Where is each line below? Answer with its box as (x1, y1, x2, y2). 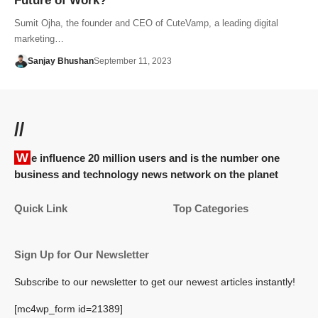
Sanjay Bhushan (27, 55, 94, 66)
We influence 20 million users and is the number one (16, 150, 28, 165)
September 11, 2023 (93, 55, 172, 66)
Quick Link (14, 202, 67, 214)
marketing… (14, 33, 64, 44)
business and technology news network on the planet (14, 168, 278, 180)
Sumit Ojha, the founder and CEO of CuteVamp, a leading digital (14, 17, 278, 28)
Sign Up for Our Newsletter (14, 248, 149, 261)
